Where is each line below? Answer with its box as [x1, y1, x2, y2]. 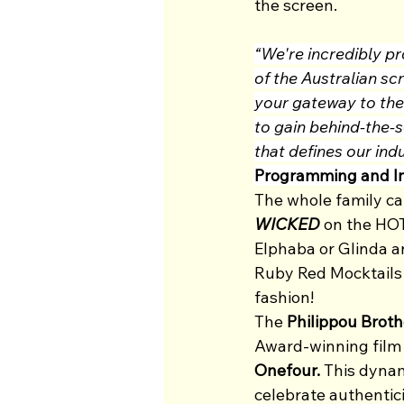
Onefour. [254, 359, 320, 381]
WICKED [254, 213, 324, 234]
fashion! [254, 286, 321, 308]
